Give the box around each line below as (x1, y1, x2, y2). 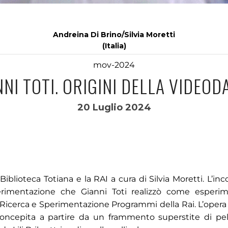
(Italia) (102, 41, 126, 50)
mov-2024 (93, 60, 135, 70)
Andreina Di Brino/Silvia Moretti (53, 30, 175, 39)
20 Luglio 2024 (77, 102, 151, 113)
